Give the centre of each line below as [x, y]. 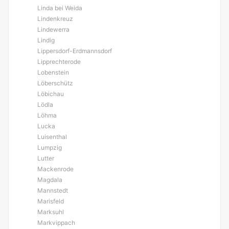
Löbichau [51, 94]
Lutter [46, 158]
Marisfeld [51, 201]
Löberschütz [55, 83]
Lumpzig [50, 147]
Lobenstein [53, 72]
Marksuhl [51, 212]
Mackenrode [55, 169]
